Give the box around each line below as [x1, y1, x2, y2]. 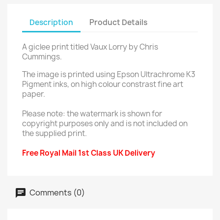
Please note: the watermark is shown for [22, 109, 162, 119]
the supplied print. [22, 128, 87, 138]
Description [29, 17, 73, 27]
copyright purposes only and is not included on [22, 118, 188, 129]
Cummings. [22, 52, 62, 62]
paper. [22, 89, 45, 99]
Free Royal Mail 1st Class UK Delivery [22, 148, 155, 158]
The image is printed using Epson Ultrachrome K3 [22, 69, 195, 80]
